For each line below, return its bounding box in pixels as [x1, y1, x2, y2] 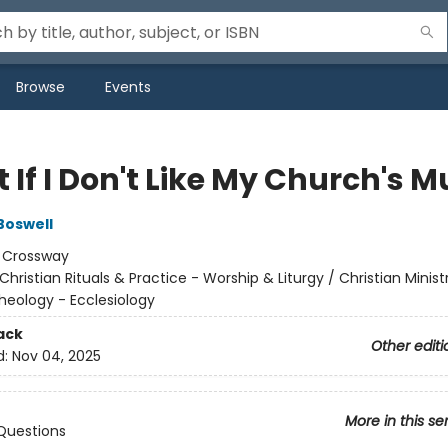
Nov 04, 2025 [11, 346, 101, 367]
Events [105, 77, 151, 97]
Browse [16, 77, 65, 97]
